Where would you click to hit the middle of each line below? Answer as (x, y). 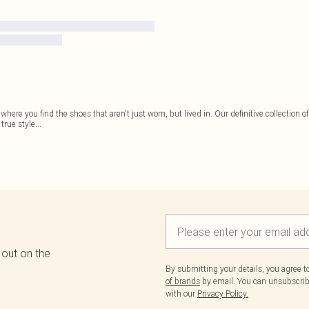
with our (181, 293)
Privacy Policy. (223, 293)
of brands (183, 281)
